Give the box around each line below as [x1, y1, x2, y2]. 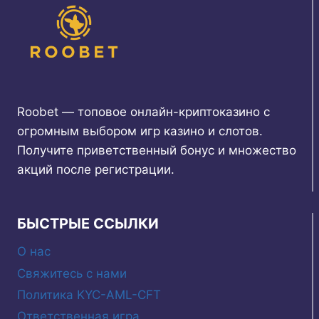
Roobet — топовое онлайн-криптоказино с [17, 104, 270, 119]
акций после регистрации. [17, 162, 174, 177]
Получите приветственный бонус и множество [17, 142, 296, 157]
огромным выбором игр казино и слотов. [17, 123, 263, 138]
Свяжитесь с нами [17, 266, 127, 281]
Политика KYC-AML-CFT [17, 287, 161, 302]
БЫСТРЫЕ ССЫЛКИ [17, 214, 159, 232]
